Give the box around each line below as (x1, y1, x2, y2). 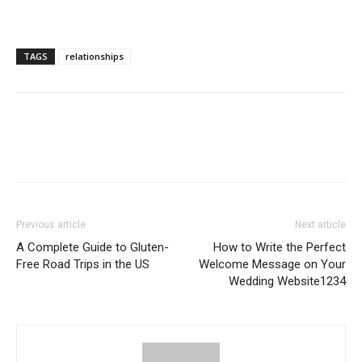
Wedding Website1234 (229, 273, 346, 288)
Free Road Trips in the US (16, 256, 149, 271)
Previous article (16, 218, 86, 230)
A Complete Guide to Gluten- (16, 239, 169, 255)
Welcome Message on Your (199, 256, 346, 271)
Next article (295, 218, 346, 230)
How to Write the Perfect (213, 239, 346, 255)
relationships (65, 49, 124, 62)
